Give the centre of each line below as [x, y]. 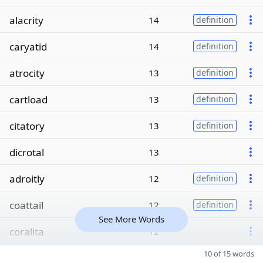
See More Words [131, 219]
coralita [27, 231]
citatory [27, 126]
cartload [28, 99]
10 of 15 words [229, 254]
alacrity [26, 20]
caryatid [28, 46]
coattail [26, 205]
